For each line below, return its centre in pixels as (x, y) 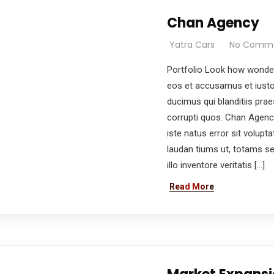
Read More (191, 187)
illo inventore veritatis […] (216, 165)
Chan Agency (213, 23)
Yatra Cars (192, 45)
